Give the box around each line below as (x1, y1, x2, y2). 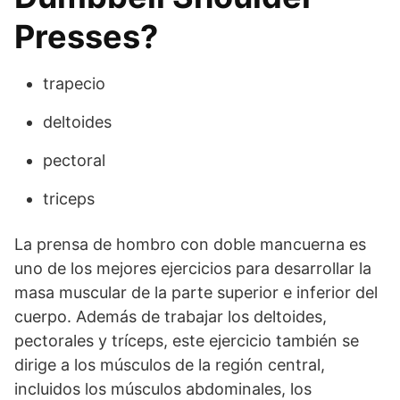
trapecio (43, 74, 105, 93)
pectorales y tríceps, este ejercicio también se (14, 331, 359, 350)
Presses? (14, 17, 158, 56)
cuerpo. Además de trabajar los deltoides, (14, 307, 327, 326)
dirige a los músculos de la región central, (14, 355, 325, 374)
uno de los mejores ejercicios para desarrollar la (14, 259, 371, 278)
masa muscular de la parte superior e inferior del (14, 283, 378, 302)
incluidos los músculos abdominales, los (14, 379, 312, 398)
